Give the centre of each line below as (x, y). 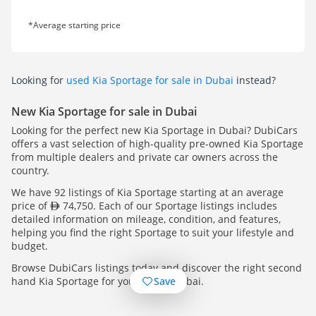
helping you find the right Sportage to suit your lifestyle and (153, 233)
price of (31, 206)
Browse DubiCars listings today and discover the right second (157, 268)
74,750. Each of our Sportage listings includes (169, 206)
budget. (30, 246)
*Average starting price (74, 25)
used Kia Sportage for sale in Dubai (150, 80)
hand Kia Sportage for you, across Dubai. (108, 281)
